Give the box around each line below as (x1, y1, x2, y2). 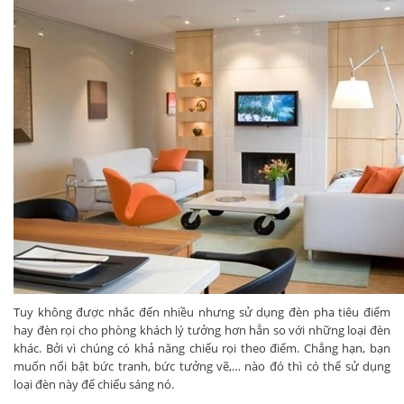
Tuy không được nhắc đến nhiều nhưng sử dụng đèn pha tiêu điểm (14, 304, 390, 321)
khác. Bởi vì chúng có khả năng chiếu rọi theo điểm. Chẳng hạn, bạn (14, 340, 390, 357)
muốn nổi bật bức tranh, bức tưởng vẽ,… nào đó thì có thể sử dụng (14, 358, 390, 375)
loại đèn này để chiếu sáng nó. (14, 376, 174, 393)
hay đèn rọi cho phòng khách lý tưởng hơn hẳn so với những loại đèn (14, 322, 390, 339)
